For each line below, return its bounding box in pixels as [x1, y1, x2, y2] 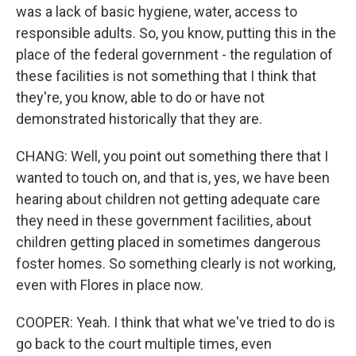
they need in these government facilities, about [16, 212, 311, 229]
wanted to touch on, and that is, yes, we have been [16, 169, 330, 186]
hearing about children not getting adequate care [16, 191, 320, 207]
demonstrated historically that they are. [16, 110, 262, 127]
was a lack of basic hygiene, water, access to [16, 3, 297, 20]
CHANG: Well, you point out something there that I [16, 148, 328, 164]
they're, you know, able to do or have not [16, 89, 265, 106]
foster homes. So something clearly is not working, [16, 255, 335, 272]
